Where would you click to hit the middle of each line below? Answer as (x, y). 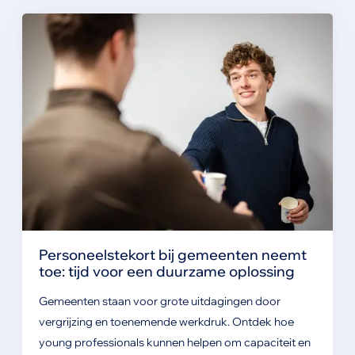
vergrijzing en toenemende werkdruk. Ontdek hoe (166, 322)
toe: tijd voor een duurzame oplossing (166, 271)
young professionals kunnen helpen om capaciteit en (174, 343)
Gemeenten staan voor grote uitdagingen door (159, 302)
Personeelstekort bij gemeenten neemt (172, 255)
